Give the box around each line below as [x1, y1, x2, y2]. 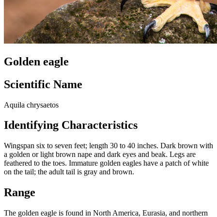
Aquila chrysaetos [4, 100, 59, 109]
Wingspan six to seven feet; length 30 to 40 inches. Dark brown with [4, 141, 213, 150]
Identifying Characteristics [4, 119, 138, 132]
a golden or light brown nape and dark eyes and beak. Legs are [4, 150, 196, 159]
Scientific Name [4, 77, 82, 91]
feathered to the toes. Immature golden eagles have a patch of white [4, 159, 209, 168]
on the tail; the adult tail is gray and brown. [4, 168, 134, 176]
